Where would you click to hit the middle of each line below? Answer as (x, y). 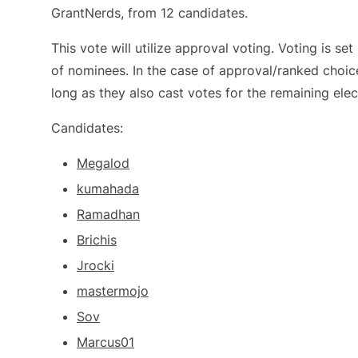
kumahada (108, 189)
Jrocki (95, 265)
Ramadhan (108, 214)
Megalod (103, 163)
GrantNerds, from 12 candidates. (149, 13)
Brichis (97, 240)
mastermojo (113, 291)
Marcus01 (105, 342)
